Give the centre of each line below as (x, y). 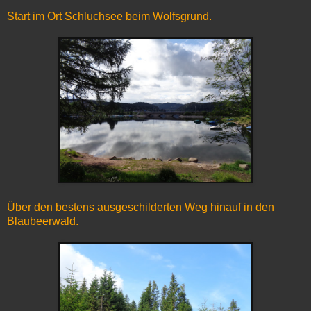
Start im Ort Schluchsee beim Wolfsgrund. (111, 17)
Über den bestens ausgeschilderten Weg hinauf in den (141, 208)
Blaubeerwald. (44, 221)
